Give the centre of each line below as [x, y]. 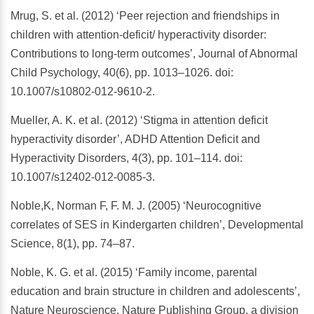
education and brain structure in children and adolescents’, [155, 292]
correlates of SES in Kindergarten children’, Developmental [157, 225]
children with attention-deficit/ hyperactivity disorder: [138, 35]
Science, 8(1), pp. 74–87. [73, 244]
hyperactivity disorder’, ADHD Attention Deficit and [135, 139]
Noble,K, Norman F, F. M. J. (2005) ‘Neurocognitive [136, 206]
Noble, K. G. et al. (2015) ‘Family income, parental [134, 273]
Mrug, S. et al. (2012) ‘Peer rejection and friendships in [145, 16]
